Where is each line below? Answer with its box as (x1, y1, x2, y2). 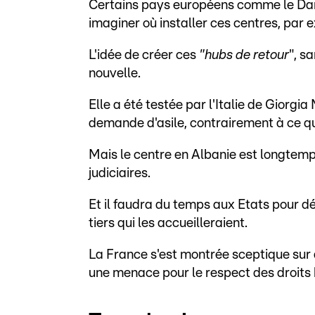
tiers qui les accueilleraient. (89, 216, 247, 230)
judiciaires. (89, 166, 150, 180)
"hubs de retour (199, 48, 289, 62)
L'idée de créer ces (89, 48, 199, 62)
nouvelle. (89, 66, 141, 80)
